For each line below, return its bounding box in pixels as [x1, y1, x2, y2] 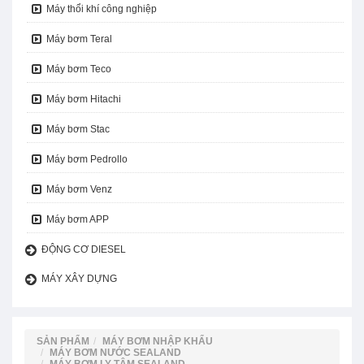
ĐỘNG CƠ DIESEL [41, 244, 126, 256]
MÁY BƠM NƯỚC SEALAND [50, 347, 181, 359]
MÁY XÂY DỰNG [41, 273, 117, 285]
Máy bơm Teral [46, 33, 112, 45]
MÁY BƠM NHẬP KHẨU [102, 336, 213, 348]
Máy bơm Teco [46, 63, 111, 76]
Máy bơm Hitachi [46, 93, 121, 106]
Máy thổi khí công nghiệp [46, 3, 157, 15]
